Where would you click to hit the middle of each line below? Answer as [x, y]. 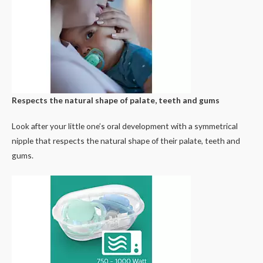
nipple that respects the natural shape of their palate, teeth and [126, 140]
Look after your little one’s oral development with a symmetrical [125, 126]
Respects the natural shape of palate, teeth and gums [116, 100]
